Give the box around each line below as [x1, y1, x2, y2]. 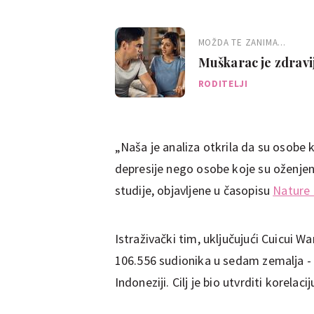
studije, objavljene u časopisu [114, 182, 273, 198]
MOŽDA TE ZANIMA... [198, 36, 286, 48]
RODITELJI [198, 77, 248, 90]
